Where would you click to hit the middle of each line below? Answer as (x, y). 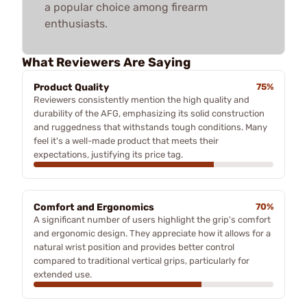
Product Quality (71, 87)
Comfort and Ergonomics (94, 207)
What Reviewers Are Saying (106, 62)
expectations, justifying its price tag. (108, 154)
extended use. (63, 274)
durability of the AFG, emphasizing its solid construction (149, 113)
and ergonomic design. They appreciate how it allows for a (152, 233)
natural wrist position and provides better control (134, 247)
